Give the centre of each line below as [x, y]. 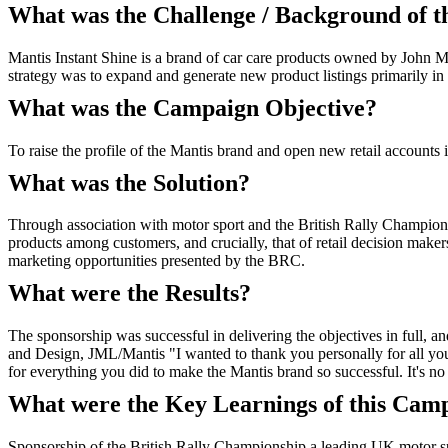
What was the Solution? [129, 182]
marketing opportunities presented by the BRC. [156, 261]
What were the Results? [129, 293]
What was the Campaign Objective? [192, 107]
